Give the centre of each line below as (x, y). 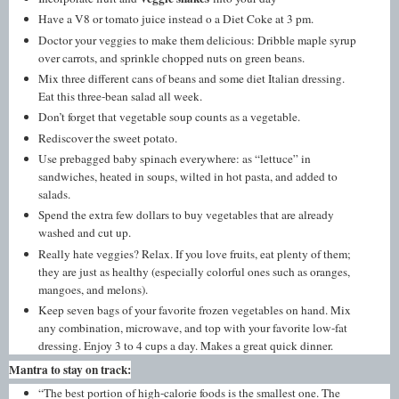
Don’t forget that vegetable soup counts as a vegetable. (170, 117)
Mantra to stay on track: (70, 369)
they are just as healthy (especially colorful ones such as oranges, (195, 271)
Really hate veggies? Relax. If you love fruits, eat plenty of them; (195, 253)
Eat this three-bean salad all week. (121, 97)
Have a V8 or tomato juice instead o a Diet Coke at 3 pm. (176, 19)
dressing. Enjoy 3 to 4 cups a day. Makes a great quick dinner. (186, 346)
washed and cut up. (85, 233)
